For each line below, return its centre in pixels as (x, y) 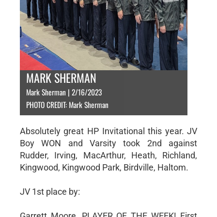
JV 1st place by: (50, 192)
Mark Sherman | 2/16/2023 (64, 92)
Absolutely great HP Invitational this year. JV (108, 131)
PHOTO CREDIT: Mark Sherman (67, 105)
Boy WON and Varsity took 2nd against (108, 143)
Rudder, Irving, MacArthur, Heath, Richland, (108, 155)
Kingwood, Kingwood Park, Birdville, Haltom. (104, 167)
